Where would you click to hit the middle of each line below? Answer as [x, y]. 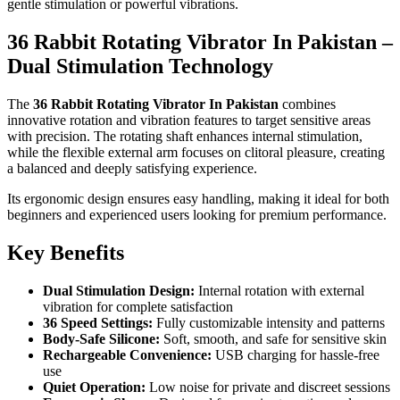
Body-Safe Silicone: [101, 338]
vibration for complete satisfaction [138, 306]
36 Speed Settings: [98, 322]
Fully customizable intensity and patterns [269, 322]
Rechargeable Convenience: [127, 354]
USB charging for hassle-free [296, 354]
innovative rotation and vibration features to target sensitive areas [189, 120]
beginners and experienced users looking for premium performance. [197, 214]
